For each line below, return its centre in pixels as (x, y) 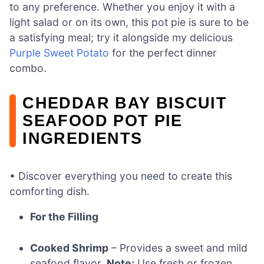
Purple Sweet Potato (59, 53)
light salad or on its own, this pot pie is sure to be (129, 22)
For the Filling (65, 217)
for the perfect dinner (163, 53)
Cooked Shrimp (70, 247)
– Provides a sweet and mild (178, 247)
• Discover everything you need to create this (121, 176)
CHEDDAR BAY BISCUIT (125, 103)
